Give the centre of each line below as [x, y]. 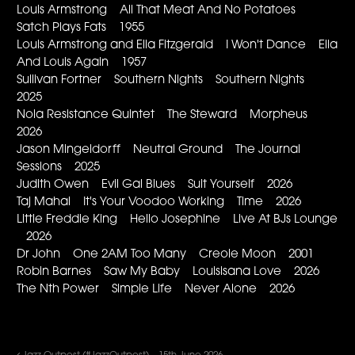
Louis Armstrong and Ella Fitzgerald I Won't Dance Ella [177, 45]
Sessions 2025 [59, 167]
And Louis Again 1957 [82, 63]
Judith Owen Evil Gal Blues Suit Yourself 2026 [155, 185]
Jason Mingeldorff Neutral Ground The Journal [159, 150]
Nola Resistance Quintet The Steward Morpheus [167, 115]
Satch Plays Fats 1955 [81, 28]
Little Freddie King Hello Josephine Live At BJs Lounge [177, 219]
